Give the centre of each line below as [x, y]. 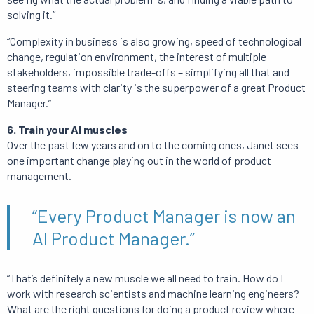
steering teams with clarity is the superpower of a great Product [156, 88]
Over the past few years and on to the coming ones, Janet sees [153, 145]
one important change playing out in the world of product [139, 161]
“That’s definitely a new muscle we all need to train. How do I [145, 278]
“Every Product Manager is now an [164, 216]
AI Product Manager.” [114, 238]
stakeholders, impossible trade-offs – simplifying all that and [148, 72]
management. [39, 176]
